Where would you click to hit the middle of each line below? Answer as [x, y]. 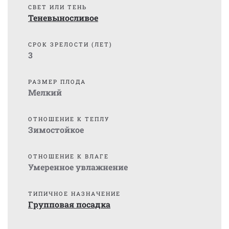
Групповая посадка [69, 204]
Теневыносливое [63, 18]
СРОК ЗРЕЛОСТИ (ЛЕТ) [70, 44]
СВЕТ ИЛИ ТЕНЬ [58, 7]
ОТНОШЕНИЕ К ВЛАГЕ [68, 156]
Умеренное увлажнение [78, 167]
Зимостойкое [56, 130]
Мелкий [45, 92]
